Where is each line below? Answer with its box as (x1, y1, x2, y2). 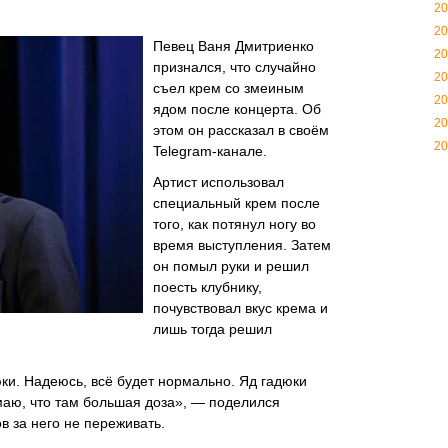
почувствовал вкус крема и (153, 300, 328, 316)
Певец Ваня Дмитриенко (153, 38, 314, 54)
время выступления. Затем (153, 237, 331, 253)
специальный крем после (153, 195, 320, 211)
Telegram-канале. (153, 143, 267, 159)
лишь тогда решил (153, 321, 272, 337)
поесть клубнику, (153, 279, 262, 295)
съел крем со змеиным (153, 80, 304, 96)
